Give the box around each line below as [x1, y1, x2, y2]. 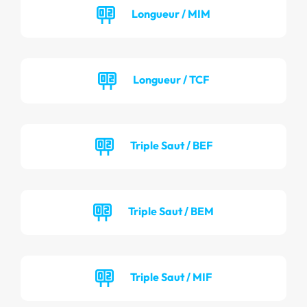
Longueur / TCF [133, 72, 209, 86]
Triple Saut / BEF [130, 138, 212, 152]
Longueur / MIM [132, 6, 210, 21]
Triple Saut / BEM [128, 204, 214, 218]
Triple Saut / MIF [130, 269, 212, 284]
